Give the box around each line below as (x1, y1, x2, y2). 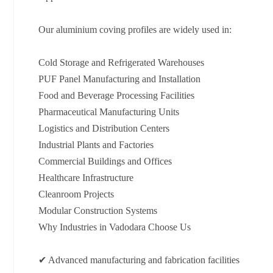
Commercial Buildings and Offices (38, 156, 172, 167)
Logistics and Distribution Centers (38, 123, 169, 134)
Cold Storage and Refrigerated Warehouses (38, 57, 204, 68)
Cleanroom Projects (38, 189, 114, 200)
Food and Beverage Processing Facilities (38, 90, 194, 101)
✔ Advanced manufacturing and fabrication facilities (38, 255, 239, 266)
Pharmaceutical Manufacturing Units (38, 107, 179, 118)
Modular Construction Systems (38, 205, 157, 216)
